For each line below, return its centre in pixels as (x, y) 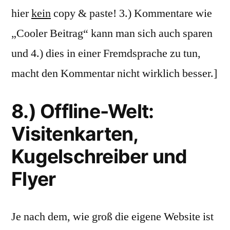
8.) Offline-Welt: (83, 111)
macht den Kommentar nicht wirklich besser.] (114, 73)
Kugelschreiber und (99, 156)
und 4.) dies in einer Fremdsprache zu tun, (106, 53)
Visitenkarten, (75, 134)
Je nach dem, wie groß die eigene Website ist (112, 217)
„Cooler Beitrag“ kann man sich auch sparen (112, 33)
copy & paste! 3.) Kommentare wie (131, 13)
